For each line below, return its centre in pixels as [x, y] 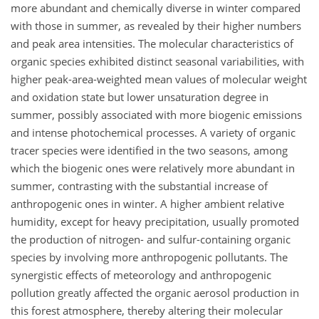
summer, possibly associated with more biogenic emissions [156, 115]
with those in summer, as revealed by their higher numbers [156, 26]
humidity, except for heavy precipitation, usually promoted [155, 222]
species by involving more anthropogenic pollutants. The [149, 257]
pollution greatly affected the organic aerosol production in [155, 293]
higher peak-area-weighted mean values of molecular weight [159, 79]
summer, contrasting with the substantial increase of [139, 186]
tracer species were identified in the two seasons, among [149, 151]
